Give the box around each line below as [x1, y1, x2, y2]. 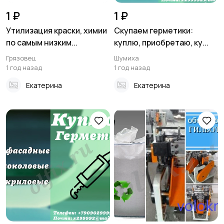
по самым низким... [6, 37, 77, 48]
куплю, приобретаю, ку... [114, 37, 208, 48]
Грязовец [6, 53, 35, 63]
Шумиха [114, 53, 139, 63]
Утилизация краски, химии [6, 25, 107, 36]
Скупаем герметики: [114, 25, 193, 36]
